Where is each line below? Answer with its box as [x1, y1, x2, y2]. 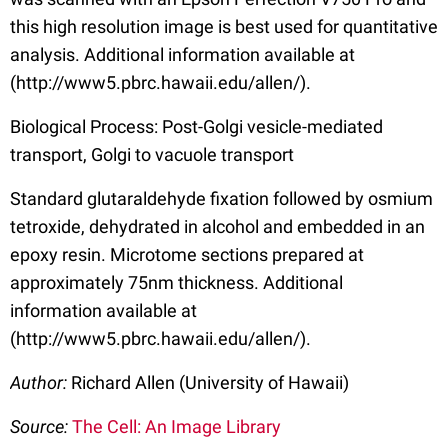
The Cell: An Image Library [72, 415, 281, 437]
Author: [10, 371, 71, 393]
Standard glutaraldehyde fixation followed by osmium [10, 187, 433, 209]
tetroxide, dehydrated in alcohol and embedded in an [10, 215, 425, 237]
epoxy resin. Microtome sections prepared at [10, 243, 364, 265]
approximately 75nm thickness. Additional [10, 271, 343, 293]
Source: [10, 415, 72, 437]
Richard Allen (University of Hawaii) [71, 371, 349, 393]
